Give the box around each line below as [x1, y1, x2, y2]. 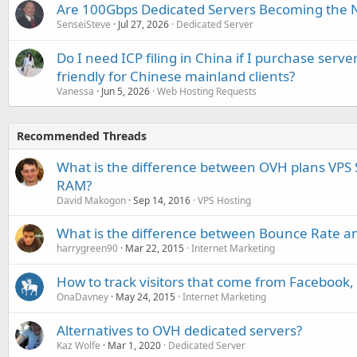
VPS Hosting [198, 194, 251, 207]
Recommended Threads [17, 128, 147, 143]
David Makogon [57, 194, 126, 207]
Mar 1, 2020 [108, 339, 161, 352]
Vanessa [57, 84, 94, 98]
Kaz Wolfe [57, 339, 100, 352]
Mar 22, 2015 [125, 241, 184, 255]
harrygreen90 [57, 241, 118, 255]
